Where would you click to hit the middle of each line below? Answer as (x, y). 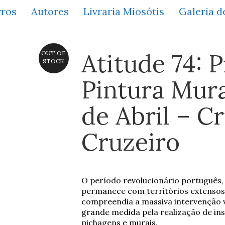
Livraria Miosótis (124, 11)
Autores (50, 11)
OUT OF (53, 53)
